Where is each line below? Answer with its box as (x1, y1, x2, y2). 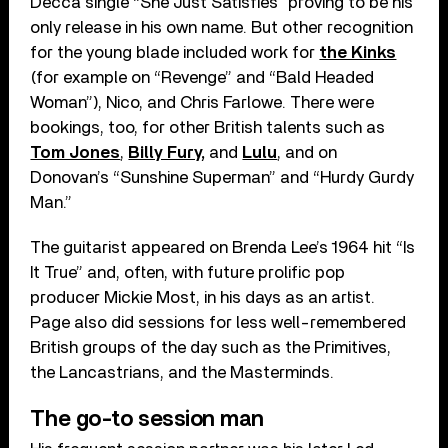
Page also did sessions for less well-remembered (30, 313, 407, 331)
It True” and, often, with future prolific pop (30, 263, 346, 281)
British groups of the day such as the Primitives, (30, 338, 392, 356)
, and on (277, 143, 338, 161)
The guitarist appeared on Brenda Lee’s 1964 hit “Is (30, 238, 416, 256)
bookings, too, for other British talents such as (30, 118, 386, 136)
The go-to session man (30, 407, 265, 430)
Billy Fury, (128, 143, 206, 161)
